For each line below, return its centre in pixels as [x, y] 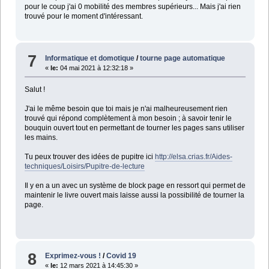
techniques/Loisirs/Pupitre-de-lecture [84, 166]
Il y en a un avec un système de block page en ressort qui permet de [135, 185]
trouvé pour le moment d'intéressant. [83, 17]
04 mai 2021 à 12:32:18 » [96, 68]
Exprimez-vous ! [73, 256]
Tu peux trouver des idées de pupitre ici [89, 156]
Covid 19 [122, 256]
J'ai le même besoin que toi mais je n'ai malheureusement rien [126, 108]
